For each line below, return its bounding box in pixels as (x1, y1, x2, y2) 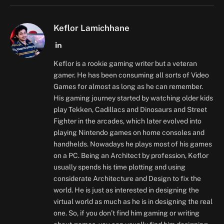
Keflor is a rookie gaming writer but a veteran (53, 59, 197, 68)
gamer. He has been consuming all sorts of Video (53, 71, 209, 79)
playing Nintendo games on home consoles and (53, 128, 204, 137)
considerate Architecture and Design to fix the (53, 174, 201, 183)
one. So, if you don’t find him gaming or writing (53, 209, 199, 217)
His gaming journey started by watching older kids (53, 94, 213, 102)
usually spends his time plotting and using (53, 163, 185, 171)
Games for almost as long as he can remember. (53, 82, 203, 91)
